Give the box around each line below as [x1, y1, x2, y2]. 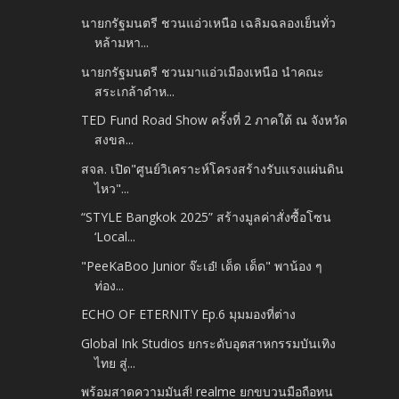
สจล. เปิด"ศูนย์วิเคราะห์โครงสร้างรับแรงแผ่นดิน [81, 159, 345, 177]
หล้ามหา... [94, 34, 150, 52]
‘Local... [94, 228, 136, 246]
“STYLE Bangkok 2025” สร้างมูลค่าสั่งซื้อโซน [81, 208, 332, 226]
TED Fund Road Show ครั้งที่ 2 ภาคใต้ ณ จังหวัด [81, 111, 348, 129]
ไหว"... [94, 179, 130, 197]
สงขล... [94, 131, 134, 149]
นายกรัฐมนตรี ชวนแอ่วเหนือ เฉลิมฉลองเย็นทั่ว [81, 14, 337, 32]
